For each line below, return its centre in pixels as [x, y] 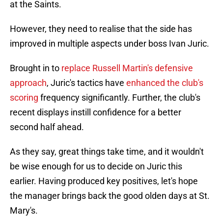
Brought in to [36, 68]
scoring [24, 98]
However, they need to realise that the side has [101, 29]
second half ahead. [47, 127]
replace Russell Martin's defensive [127, 68]
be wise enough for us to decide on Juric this [96, 166]
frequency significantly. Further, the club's [119, 98]
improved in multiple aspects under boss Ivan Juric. [110, 44]
